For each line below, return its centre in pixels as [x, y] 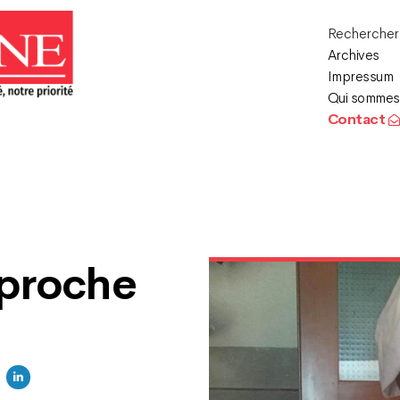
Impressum [360, 76]
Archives [353, 55]
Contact [358, 119]
